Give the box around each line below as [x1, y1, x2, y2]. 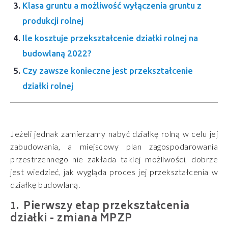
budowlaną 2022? [22, 48, 92, 58]
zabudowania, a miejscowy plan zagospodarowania [10, 141, 218, 151]
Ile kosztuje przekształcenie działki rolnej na [22, 33, 198, 43]
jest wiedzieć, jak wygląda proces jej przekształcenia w [10, 166, 218, 177]
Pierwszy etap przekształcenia [23, 197, 190, 216]
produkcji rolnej [22, 15, 83, 25]
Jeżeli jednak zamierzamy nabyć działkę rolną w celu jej [10, 128, 218, 138]
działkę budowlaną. [10, 179, 80, 189]
